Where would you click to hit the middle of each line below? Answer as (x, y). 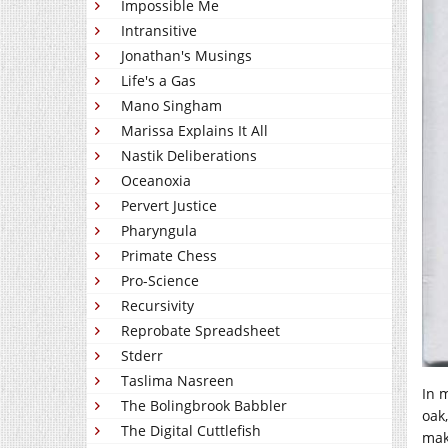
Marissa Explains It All (194, 130)
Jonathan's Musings (186, 55)
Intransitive (159, 30)
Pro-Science (160, 280)
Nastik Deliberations (189, 155)
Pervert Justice (169, 205)
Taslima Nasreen (177, 380)
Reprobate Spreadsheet (200, 330)
